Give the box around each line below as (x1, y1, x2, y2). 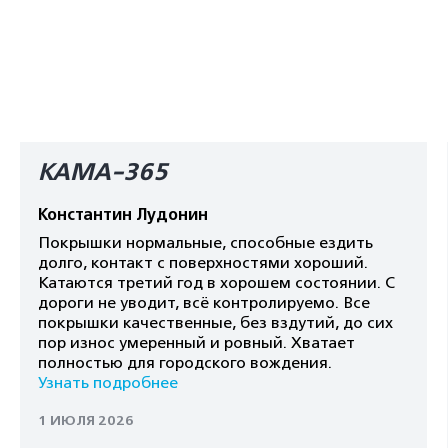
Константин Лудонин (37, 205, 208, 225)
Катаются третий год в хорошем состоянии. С (37, 274, 395, 292)
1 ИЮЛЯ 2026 (37, 412, 134, 429)
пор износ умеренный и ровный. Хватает (37, 334, 355, 352)
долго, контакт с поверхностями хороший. (37, 254, 368, 272)
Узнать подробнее (37, 374, 178, 392)
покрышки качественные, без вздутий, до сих (37, 314, 393, 332)
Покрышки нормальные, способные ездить (37, 234, 373, 252)
